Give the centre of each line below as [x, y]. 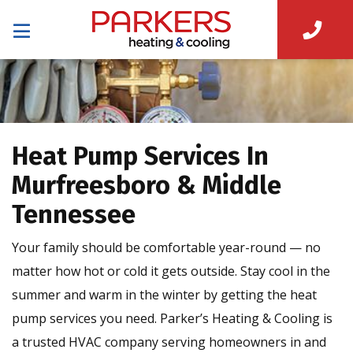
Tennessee [74, 215]
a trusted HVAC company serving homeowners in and [169, 342]
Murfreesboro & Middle [147, 186]
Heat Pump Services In [140, 156]
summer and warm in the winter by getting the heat [164, 295]
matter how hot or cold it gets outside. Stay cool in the [171, 271]
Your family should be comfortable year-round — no [166, 248]
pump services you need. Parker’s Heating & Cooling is [172, 319]
